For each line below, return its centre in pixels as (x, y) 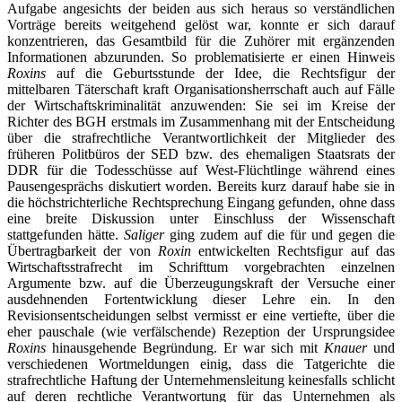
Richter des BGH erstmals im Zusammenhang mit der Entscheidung (201, 121)
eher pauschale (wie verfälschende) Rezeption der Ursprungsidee (201, 331)
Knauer (345, 347)
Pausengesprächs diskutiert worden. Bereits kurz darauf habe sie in (201, 186)
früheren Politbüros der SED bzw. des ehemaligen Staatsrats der (201, 153)
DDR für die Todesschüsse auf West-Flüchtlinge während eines (201, 170)
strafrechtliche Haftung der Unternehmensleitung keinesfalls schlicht (201, 380)
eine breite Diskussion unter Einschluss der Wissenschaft (201, 218)
